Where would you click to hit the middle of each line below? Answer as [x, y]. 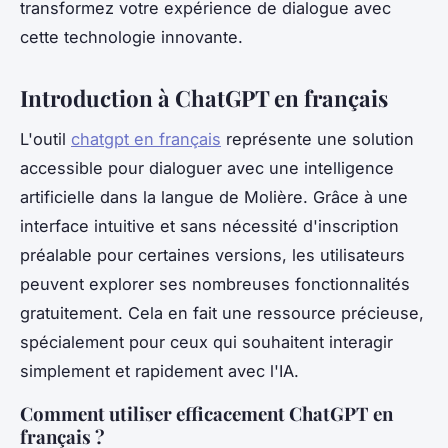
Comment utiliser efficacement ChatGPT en [206, 413]
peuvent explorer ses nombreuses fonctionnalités [215, 283]
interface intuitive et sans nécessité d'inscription [209, 225]
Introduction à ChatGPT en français [204, 97]
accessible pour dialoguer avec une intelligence [207, 167]
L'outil [45, 138]
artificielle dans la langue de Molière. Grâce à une [214, 196]
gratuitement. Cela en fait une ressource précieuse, [222, 312]
